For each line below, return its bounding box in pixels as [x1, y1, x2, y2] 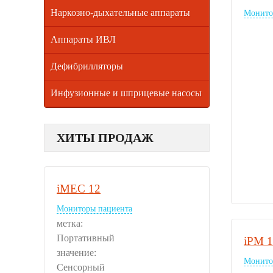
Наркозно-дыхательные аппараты [51, 7, 190, 18]
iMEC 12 [57, 182, 101, 195]
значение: [57, 247, 99, 258]
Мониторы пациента [57, 204, 132, 213]
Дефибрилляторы [51, 60, 123, 71]
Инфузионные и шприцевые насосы [51, 87, 202, 98]
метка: [57, 218, 85, 229]
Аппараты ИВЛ [51, 34, 116, 44]
